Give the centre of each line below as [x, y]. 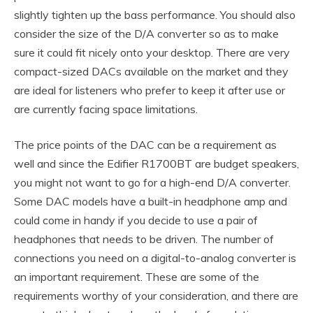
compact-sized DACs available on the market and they [151, 71]
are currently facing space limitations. [106, 109]
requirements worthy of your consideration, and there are [156, 295]
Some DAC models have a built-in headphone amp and [151, 201]
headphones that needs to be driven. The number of [144, 239]
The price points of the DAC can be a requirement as [145, 144]
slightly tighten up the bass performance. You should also [155, 14]
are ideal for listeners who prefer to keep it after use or [150, 90]
